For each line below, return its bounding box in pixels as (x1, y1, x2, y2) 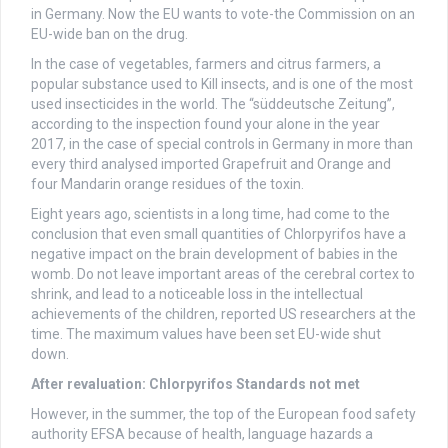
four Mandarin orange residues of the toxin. (31, 176, 304, 193)
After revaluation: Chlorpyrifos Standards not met (31, 376, 360, 393)
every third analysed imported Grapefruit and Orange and (31, 156, 391, 173)
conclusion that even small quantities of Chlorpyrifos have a (31, 226, 406, 243)
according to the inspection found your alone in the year (31, 116, 380, 133)
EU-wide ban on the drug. (31, 26, 188, 43)
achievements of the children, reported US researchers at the (31, 306, 416, 323)
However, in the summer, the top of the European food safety (31, 406, 416, 423)
